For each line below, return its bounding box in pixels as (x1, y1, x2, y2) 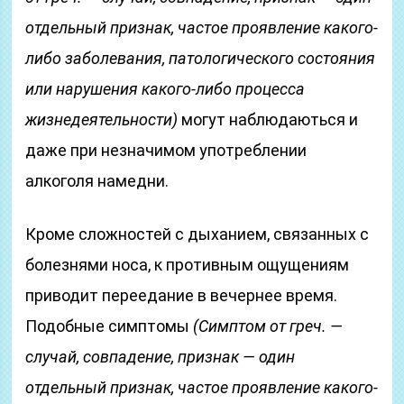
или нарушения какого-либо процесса (25, 79, 306, 98)
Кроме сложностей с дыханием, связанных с (25, 225, 370, 243)
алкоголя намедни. (25, 171, 170, 190)
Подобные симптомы (25, 317, 194, 335)
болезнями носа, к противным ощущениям (25, 255, 350, 274)
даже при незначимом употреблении (25, 141, 308, 160)
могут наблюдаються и (178, 110, 359, 129)
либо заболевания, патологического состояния (25, 49, 376, 68)
